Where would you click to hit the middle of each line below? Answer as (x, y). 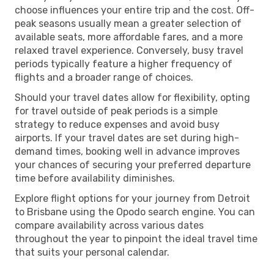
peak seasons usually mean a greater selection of (128, 23)
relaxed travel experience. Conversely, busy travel (129, 50)
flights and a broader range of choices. (104, 77)
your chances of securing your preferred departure (133, 165)
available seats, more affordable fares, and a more (129, 37)
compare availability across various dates (109, 225)
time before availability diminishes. (95, 178)
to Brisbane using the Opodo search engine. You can (135, 212)
